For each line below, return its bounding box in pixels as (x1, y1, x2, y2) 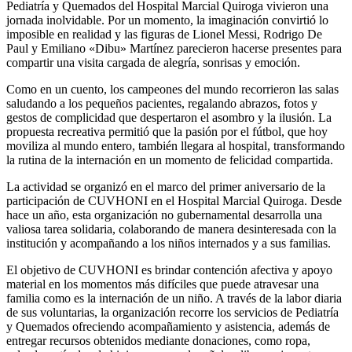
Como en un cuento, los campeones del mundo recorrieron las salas (6, 82, 339, 97)
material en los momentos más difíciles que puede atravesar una (6, 277, 319, 291)
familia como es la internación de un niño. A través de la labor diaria (6, 291, 342, 306)
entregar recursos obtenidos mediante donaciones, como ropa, (6, 334, 310, 348)
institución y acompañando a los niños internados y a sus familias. (6, 236, 331, 251)
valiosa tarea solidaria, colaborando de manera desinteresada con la (6, 222, 336, 236)
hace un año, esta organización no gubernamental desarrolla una (6, 208, 322, 222)
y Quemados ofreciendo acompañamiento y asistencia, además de (6, 320, 330, 334)
